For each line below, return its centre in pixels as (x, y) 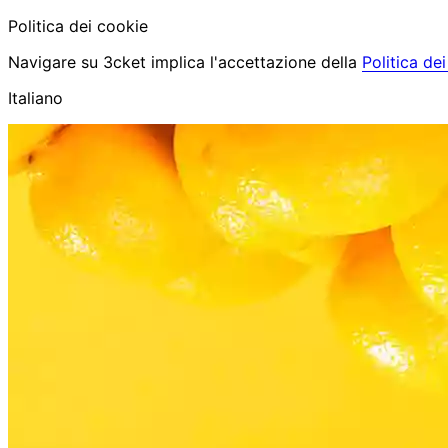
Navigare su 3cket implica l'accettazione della (185, 62)
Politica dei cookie (78, 26)
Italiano (35, 98)
